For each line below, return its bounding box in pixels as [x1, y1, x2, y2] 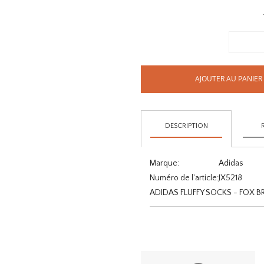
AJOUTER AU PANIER [195, 74, 263, 84]
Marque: [150, 159, 179, 168]
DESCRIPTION [164, 122, 208, 130]
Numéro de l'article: [150, 173, 219, 183]
